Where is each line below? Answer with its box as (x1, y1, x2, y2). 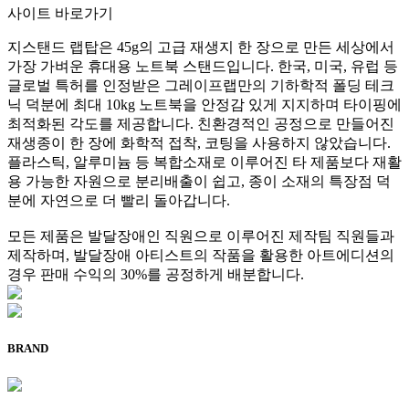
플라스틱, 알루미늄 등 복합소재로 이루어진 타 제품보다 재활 (7, 154, 402, 171)
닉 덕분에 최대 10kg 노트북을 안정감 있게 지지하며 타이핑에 (7, 97, 402, 113)
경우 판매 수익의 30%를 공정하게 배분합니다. (7, 267, 304, 283)
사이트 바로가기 (7, 5, 113, 22)
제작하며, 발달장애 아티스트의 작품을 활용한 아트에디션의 (7, 247, 394, 264)
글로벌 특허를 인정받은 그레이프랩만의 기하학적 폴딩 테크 (7, 78, 394, 94)
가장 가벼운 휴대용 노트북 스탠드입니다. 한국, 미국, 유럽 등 (7, 58, 398, 75)
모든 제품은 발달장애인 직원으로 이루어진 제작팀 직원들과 (7, 228, 394, 245)
